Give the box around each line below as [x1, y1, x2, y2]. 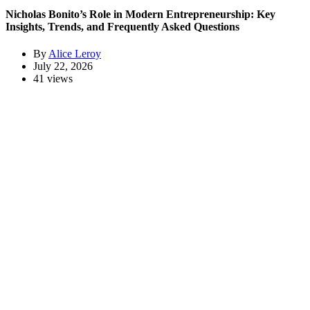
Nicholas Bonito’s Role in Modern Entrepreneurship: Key [6, 8, 275, 21]
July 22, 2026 [33, 60, 93, 73]
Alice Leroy [48, 48, 101, 60]
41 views [33, 73, 73, 85]
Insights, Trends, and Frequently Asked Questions [6, 21, 239, 33]
